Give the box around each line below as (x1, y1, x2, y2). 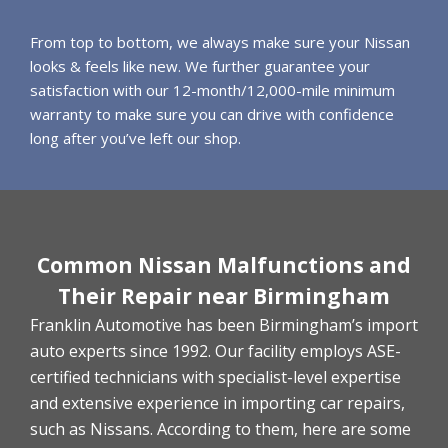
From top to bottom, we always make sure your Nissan (30, 32, 410, 53)
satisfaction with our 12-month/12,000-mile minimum (30, 80, 395, 101)
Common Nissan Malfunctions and (37, 251, 411, 280)
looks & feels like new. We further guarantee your (30, 56, 370, 77)
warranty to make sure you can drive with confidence (30, 104, 394, 125)
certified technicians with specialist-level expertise (30, 366, 401, 389)
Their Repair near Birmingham (58, 282, 390, 311)
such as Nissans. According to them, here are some (30, 418, 411, 441)
